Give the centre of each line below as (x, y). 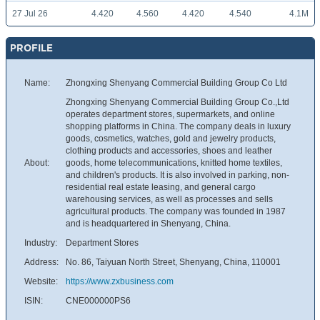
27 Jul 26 (30, 14)
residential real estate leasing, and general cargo (161, 187)
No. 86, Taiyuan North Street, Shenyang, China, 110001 (173, 262)
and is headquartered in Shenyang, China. (148, 224)
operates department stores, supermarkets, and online (170, 115)
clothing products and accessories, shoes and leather (169, 151)
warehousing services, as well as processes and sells (169, 200)
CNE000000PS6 (98, 301)
